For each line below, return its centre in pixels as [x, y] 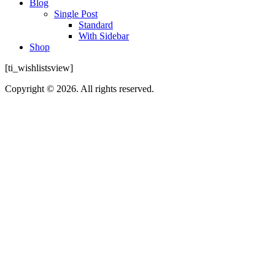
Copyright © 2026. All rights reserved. [79, 88]
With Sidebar [104, 36]
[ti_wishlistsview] [39, 68]
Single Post [76, 14]
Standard [96, 25]
